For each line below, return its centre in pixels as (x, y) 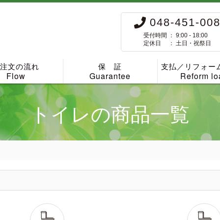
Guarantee (110, 76)
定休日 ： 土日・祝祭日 (177, 43)
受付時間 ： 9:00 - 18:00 (176, 36)
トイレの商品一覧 (110, 114)
